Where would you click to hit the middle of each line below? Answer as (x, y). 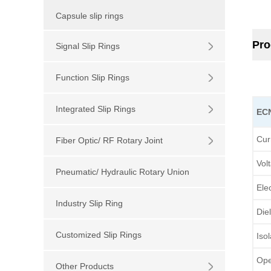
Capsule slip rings (90, 16)
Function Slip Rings (93, 77)
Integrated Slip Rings (96, 109)
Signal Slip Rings (88, 46)
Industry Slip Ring (89, 203)
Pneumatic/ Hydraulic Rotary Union (122, 172)
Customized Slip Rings (99, 235)
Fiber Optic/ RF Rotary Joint (109, 140)
